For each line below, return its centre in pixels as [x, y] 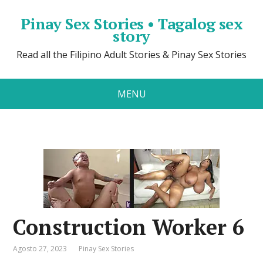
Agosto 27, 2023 [40, 249]
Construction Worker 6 [129, 227]
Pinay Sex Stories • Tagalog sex [131, 23]
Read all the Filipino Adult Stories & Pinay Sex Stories [131, 55]
